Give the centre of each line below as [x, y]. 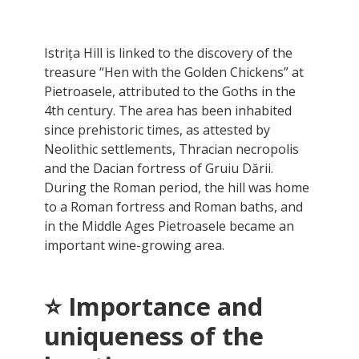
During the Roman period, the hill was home [177, 187]
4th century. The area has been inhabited [168, 110]
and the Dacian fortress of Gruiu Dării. [159, 168]
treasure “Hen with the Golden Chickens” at [174, 72]
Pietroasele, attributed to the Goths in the [170, 91]
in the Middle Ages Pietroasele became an [169, 226]
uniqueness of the [154, 336]
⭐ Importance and [153, 307]
